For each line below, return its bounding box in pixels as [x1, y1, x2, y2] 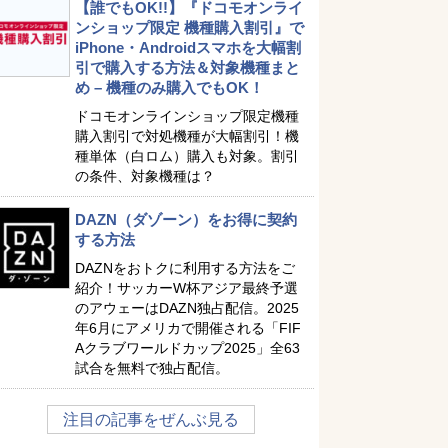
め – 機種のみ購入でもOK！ [75, 79, 264, 96]
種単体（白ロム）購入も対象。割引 [75, 148, 299, 164]
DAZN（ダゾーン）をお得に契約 [75, 211, 297, 228]
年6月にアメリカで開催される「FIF [75, 320, 301, 336]
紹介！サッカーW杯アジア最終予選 [75, 280, 298, 296]
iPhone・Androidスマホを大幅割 [75, 39, 301, 56]
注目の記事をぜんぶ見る [63, 411, 239, 428]
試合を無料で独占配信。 [75, 360, 229, 376]
